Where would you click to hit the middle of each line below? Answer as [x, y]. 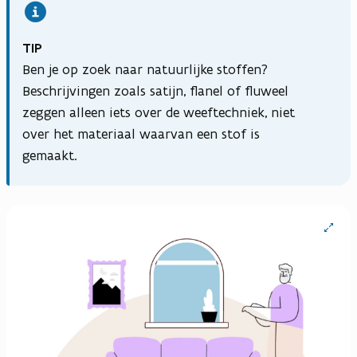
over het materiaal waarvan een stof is [141, 134]
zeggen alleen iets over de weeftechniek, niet [159, 113]
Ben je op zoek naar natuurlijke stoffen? [145, 70]
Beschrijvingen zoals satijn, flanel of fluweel [155, 91]
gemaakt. [50, 156]
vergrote [334, 231]
